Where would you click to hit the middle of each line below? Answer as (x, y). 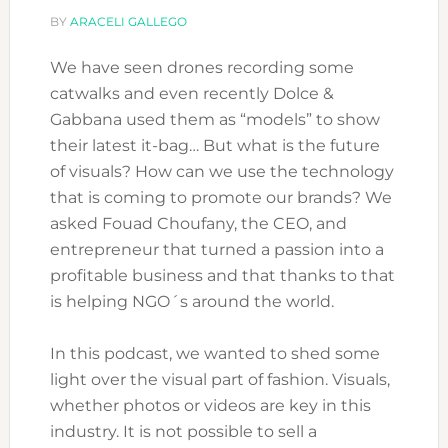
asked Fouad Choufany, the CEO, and (198, 224)
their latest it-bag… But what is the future (214, 146)
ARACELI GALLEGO (128, 22)
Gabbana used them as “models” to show (214, 120)
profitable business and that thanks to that (222, 276)
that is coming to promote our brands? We (220, 198)
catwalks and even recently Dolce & (191, 94)
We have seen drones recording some (201, 68)
